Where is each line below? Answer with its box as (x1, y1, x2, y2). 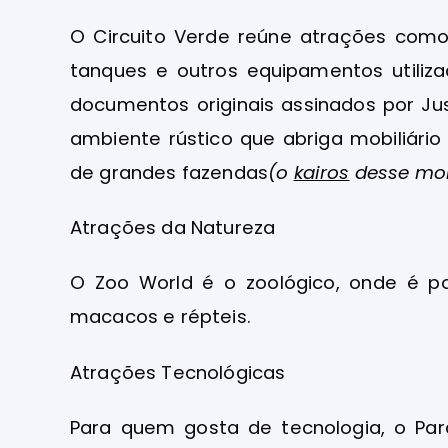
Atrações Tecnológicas (70, 359, 286, 385)
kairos (293, 159, 350, 185)
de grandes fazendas (70, 159, 269, 185)
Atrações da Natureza (70, 215, 276, 241)
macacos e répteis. (70, 304, 251, 330)
